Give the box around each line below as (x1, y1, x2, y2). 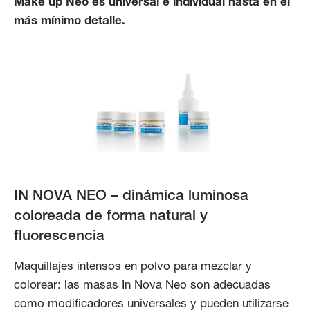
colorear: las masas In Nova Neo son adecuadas (14, 280, 271, 292)
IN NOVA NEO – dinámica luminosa (14, 189, 248, 204)
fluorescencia (14, 229, 104, 244)
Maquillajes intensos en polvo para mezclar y (14, 261, 252, 273)
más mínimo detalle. (14, 16, 125, 28)
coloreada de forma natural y (14, 209, 208, 224)
